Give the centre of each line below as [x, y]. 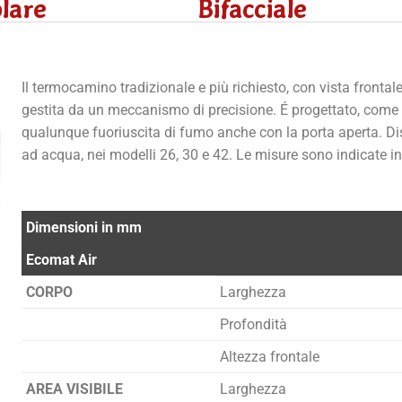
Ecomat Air [61, 260]
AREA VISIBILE [74, 389]
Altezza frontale [269, 357]
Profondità [253, 325]
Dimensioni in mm [83, 228]
